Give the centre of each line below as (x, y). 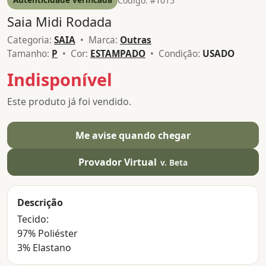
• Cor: (74, 54)
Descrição (40, 202)
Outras (136, 40)
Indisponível (60, 79)
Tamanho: (29, 54)
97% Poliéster (47, 233)
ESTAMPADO (118, 54)
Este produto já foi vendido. (69, 101)
